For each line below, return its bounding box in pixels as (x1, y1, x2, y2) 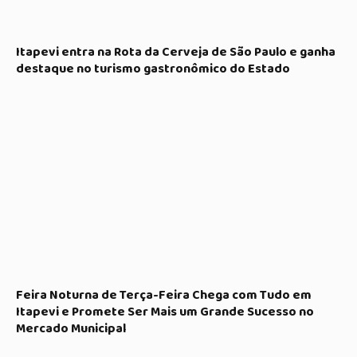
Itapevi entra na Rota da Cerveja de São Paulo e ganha (16, 41, 335, 62)
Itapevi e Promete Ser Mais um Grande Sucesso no (16, 301, 314, 322)
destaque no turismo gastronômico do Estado (16, 58, 290, 79)
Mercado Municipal (16, 318, 126, 339)
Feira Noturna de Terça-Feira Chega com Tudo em (16, 284, 312, 305)
